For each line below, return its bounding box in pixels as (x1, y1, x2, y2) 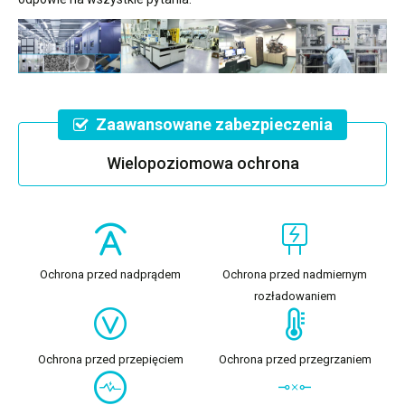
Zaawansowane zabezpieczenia (95, 115, 333, 135)
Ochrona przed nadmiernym (222, 268, 367, 282)
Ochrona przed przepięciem (37, 353, 184, 367)
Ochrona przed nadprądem (40, 268, 181, 282)
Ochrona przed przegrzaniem (218, 353, 372, 367)
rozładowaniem (253, 289, 336, 304)
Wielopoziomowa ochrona (106, 154, 299, 174)
